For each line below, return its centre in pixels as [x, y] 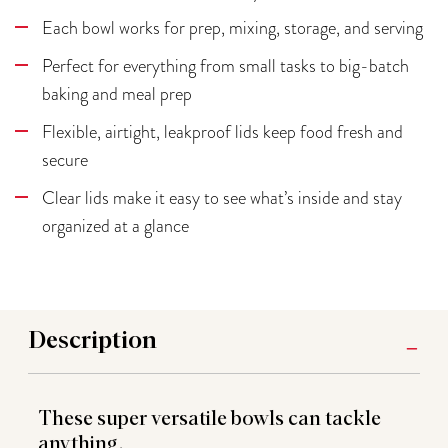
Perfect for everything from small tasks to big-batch [225, 65]
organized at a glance [115, 225]
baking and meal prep [117, 93]
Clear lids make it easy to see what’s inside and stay [222, 197]
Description [92, 340]
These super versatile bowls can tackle [209, 418]
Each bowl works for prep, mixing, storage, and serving [232, 27]
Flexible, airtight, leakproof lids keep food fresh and [222, 131]
